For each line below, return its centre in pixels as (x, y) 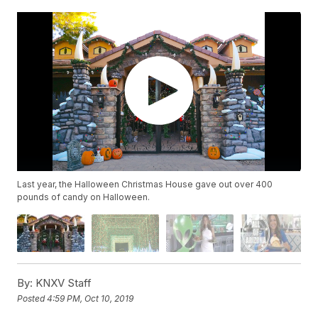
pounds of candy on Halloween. (84, 197)
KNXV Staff (62, 283)
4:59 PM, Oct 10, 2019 (91, 298)
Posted (32, 298)
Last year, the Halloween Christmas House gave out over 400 (145, 185)
